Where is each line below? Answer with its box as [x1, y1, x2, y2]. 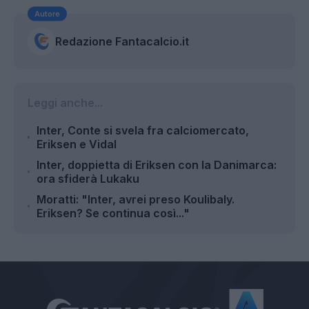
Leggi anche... [28, 95, 103, 110]
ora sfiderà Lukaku [36, 171, 139, 186]
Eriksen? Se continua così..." [36, 206, 190, 220]
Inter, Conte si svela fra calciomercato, [37, 123, 250, 137]
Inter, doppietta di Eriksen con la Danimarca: [36, 157, 277, 172]
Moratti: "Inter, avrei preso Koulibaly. [36, 192, 235, 206]
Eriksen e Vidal [37, 137, 117, 151]
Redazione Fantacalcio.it [55, 34, 189, 48]
